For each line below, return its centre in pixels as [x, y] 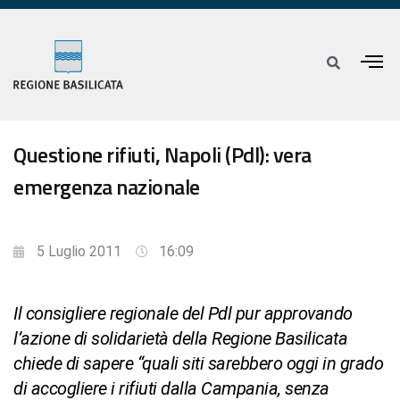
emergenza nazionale [107, 187]
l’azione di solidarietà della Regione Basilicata [180, 339]
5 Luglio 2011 [79, 252]
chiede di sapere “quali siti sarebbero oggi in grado [198, 364]
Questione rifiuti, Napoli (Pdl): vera [162, 155]
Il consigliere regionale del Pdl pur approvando [183, 314]
